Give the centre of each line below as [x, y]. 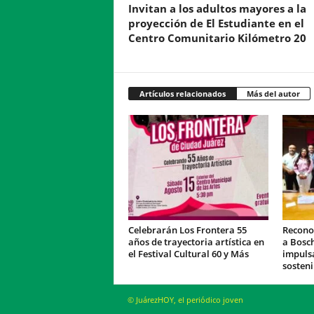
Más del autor [273, 93]
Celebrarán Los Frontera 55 [187, 230]
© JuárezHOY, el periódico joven [185, 299]
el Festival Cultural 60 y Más [188, 253]
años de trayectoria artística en [196, 241]
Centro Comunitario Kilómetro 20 [217, 37]
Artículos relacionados [182, 93]
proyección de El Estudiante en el [216, 23]
